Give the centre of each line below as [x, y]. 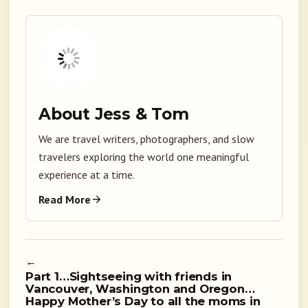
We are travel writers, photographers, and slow [146, 139]
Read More [65, 200]
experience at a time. [87, 175]
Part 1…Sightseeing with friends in [129, 277]
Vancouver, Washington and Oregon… [140, 289]
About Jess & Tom [114, 114]
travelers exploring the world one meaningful [144, 157]
